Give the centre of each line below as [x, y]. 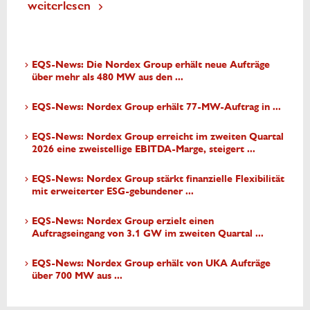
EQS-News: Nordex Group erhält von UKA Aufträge [151, 263]
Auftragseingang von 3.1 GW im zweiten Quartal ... [148, 233]
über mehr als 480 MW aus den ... [108, 77]
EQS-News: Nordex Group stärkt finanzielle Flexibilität [158, 179]
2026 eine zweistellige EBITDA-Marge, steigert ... [144, 149]
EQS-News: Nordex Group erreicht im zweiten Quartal [158, 136]
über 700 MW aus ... [77, 275]
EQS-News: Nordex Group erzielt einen [123, 221]
